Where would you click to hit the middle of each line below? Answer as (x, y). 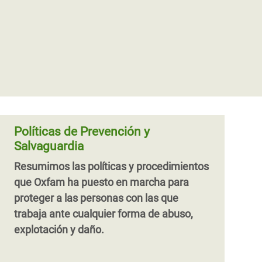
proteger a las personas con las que (96, 198)
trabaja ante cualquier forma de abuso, (104, 214)
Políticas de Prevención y (82, 132)
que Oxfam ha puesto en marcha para (101, 182)
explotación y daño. (59, 230)
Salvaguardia (49, 146)
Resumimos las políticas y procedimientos (111, 166)
